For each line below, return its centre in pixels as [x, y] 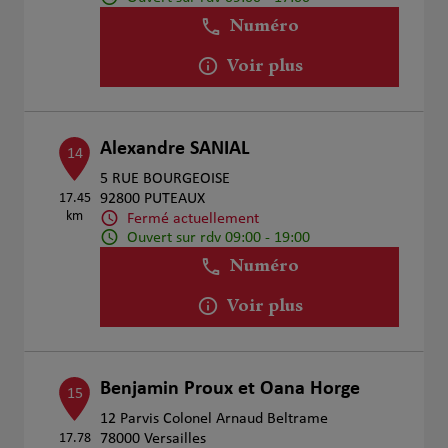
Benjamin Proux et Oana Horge [230, 389]
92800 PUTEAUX [153, 199]
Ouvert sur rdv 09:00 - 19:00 [219, 237]
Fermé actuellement [193, 218]
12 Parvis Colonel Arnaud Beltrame [214, 419]
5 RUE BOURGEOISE [165, 179]
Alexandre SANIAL [175, 149]
